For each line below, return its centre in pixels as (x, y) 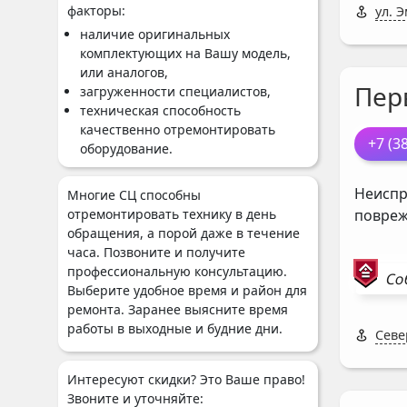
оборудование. (126, 149)
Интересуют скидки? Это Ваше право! (186, 379)
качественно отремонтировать (178, 129)
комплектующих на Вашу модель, (185, 53)
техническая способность (160, 110)
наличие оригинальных (155, 34)
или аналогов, (124, 72)
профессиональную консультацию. (177, 271)
